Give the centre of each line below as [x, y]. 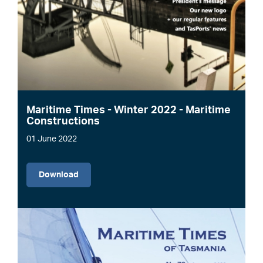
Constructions [63, 122]
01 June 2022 [52, 139]
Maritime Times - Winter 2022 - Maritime [129, 111]
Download [59, 175]
